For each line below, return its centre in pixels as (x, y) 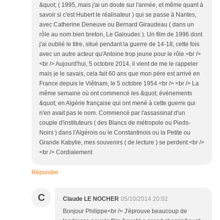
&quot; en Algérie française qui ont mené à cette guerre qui (117, 103)
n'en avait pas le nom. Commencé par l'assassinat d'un (112, 113)
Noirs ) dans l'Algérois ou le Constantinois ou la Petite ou (115, 133)
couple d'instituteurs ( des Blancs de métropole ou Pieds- (115, 123)
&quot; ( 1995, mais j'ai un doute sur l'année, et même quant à (121, 5)
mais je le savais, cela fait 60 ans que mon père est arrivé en (120, 74)
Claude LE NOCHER (91, 199)
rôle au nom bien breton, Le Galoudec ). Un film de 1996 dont (121, 35)
